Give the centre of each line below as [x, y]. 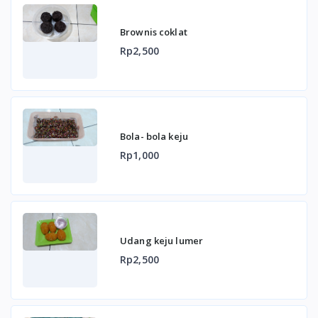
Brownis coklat [154, 32]
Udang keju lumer [162, 240]
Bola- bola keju [154, 136]
